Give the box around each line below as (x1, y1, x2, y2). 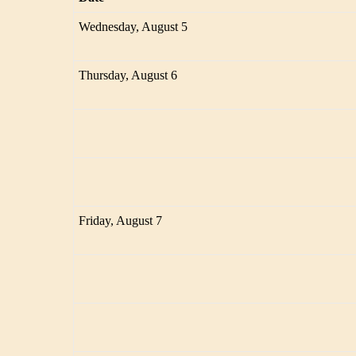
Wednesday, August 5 (79, 20, 188, 34)
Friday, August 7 (79, 214, 163, 228)
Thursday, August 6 (79, 68, 178, 83)
